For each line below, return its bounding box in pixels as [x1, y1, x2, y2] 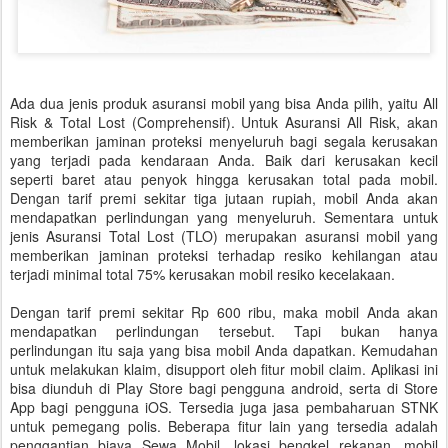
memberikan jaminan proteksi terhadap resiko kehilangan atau [10, 245, 438, 265]
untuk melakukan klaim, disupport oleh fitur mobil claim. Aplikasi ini [10, 359, 438, 379]
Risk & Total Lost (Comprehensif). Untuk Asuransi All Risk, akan [10, 112, 438, 132]
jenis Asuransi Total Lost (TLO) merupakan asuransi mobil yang [10, 226, 438, 246]
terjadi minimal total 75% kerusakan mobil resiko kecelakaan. [10, 264, 395, 284]
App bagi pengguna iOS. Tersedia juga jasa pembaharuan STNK [10, 397, 438, 417]
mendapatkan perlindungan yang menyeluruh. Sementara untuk [10, 207, 438, 227]
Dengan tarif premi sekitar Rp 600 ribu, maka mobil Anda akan [10, 302, 438, 322]
